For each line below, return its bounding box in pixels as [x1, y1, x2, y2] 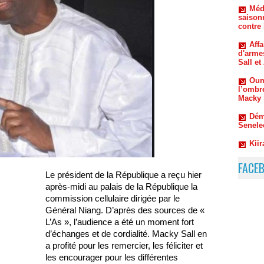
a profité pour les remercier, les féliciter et [45, 240, 203, 251]
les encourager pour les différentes [45, 252, 178, 263]
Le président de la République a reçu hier [45, 170, 202, 180]
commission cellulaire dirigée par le [45, 193, 180, 204]
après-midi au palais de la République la [45, 181, 197, 192]
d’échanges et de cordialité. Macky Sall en [45, 229, 207, 239]
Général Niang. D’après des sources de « [45, 205, 204, 216]
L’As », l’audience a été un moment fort [45, 217, 194, 227]
